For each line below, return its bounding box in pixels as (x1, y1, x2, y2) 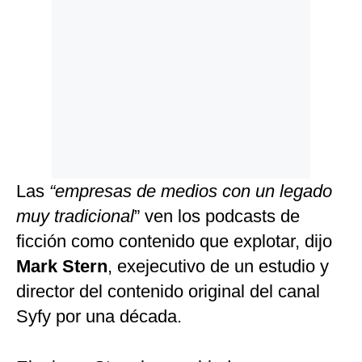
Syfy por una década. (16, 306, 182, 327)
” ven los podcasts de (134, 206, 300, 227)
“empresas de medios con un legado (49, 181, 332, 202)
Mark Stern (16, 256, 107, 277)
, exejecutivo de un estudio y (107, 256, 329, 277)
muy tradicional (16, 206, 134, 227)
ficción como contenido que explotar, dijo (16, 231, 332, 252)
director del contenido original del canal (16, 281, 320, 302)
